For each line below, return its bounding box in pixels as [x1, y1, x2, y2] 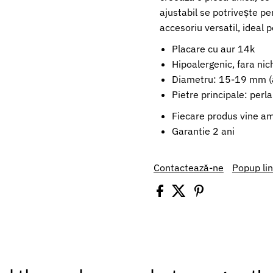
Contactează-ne [153, 161, 224, 174]
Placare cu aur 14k [171, 42, 255, 55]
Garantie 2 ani [171, 124, 237, 137]
